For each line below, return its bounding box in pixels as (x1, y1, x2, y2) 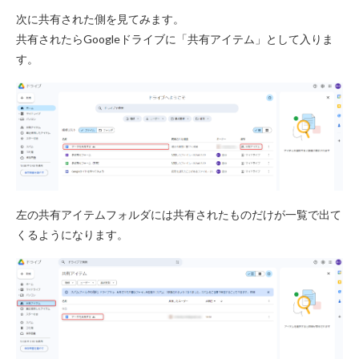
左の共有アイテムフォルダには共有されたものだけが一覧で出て (16, 207, 341, 221)
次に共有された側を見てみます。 (16, 11, 184, 26)
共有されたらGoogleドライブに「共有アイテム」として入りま (16, 31, 333, 46)
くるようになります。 (16, 227, 128, 241)
